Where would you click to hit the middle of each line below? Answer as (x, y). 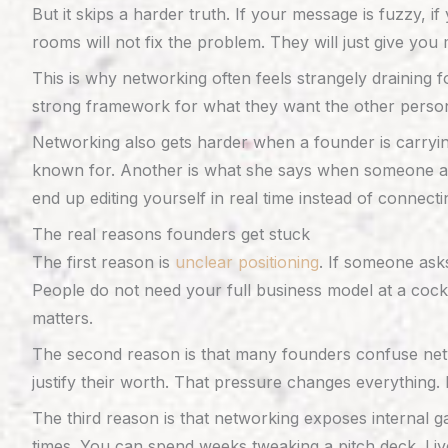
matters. (62, 318)
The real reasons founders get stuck (171, 234)
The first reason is (103, 262)
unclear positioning (247, 262)
